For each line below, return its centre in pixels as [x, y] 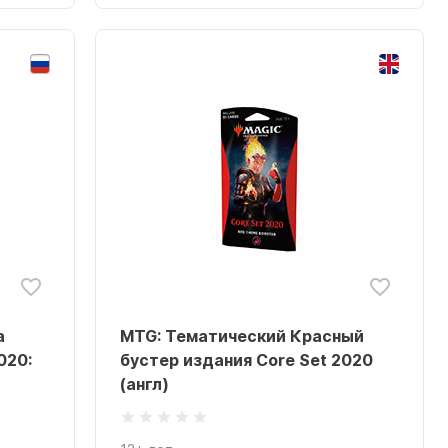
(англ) [145, 384]
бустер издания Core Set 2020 [247, 360]
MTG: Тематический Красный [242, 336]
